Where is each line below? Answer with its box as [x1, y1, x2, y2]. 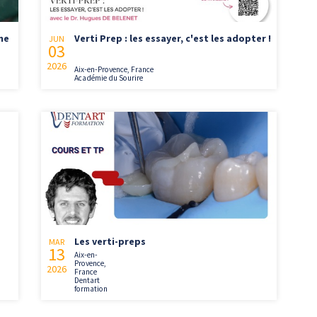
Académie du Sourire [74, 73, 144, 83]
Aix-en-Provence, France [74, 64, 154, 75]
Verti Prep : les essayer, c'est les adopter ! [74, 32, 272, 45]
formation [74, 283, 108, 294]
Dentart [74, 275, 100, 285]
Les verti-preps [74, 234, 146, 248]
